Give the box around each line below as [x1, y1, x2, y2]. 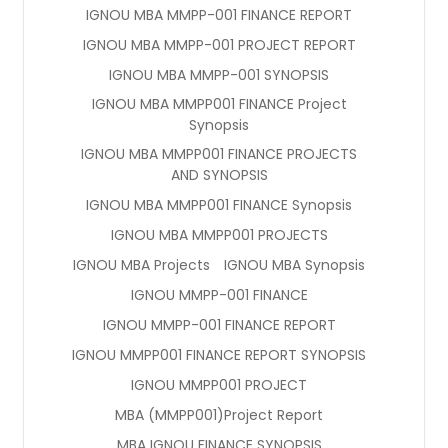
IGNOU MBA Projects [73, 254, 210, 275]
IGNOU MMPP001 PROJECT [131, 374, 307, 395]
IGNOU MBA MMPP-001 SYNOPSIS [109, 64, 329, 85]
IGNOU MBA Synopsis [224, 254, 365, 275]
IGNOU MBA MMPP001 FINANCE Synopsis [86, 194, 352, 215]
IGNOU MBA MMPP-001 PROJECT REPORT [82, 34, 356, 55]
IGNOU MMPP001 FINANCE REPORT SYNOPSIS [72, 344, 366, 365]
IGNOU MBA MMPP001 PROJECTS [110, 224, 328, 245]
